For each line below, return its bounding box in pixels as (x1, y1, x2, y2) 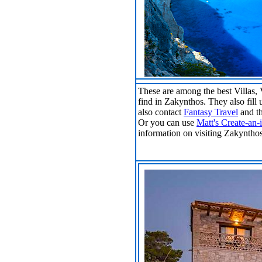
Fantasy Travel (184, 107, 238, 117)
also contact (138, 107, 184, 117)
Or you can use (138, 118, 196, 127)
